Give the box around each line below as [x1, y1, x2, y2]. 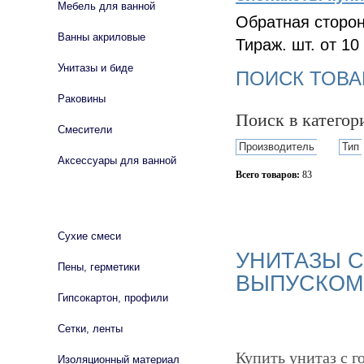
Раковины [58, 93, 106, 105]
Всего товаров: [236, 169, 300, 180]
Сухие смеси [58, 230, 121, 242]
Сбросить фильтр [268, 197, 350, 209]
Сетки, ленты [58, 323, 123, 335]
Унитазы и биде [58, 62, 133, 74]
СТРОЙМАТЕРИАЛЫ [41, 197, 136, 208]
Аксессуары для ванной [58, 154, 176, 167]
